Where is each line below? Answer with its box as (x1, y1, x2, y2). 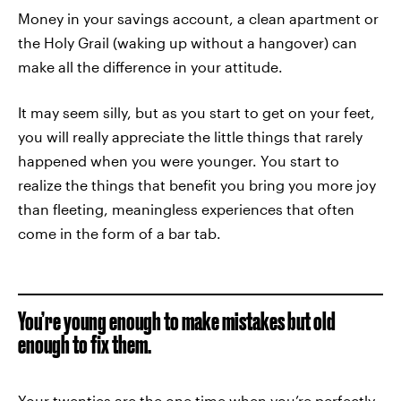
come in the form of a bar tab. (18, 225, 221, 242)
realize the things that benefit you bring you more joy (18, 176, 376, 193)
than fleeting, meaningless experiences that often (18, 200, 354, 218)
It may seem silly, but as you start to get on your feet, (18, 104, 375, 121)
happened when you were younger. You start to (18, 152, 339, 169)
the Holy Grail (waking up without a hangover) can (18, 34, 357, 51)
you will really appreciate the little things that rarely (18, 128, 363, 145)
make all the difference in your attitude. (18, 58, 283, 75)
